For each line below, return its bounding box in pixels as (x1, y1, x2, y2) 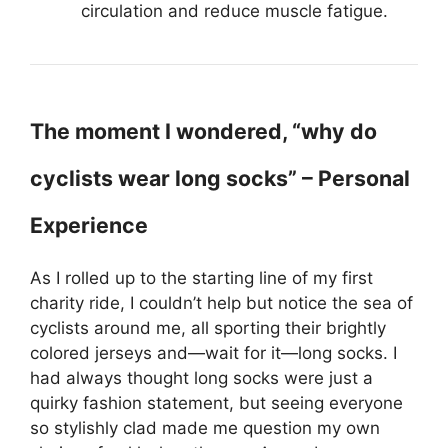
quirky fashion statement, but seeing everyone (30, 393, 403, 413)
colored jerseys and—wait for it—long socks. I (30, 343, 397, 363)
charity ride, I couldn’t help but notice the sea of (30, 293, 413, 313)
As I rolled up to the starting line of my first (30, 268, 373, 288)
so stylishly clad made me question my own (30, 418, 380, 438)
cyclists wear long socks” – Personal (30, 165, 410, 191)
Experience (30, 212, 148, 238)
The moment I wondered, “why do (30, 118, 377, 144)
